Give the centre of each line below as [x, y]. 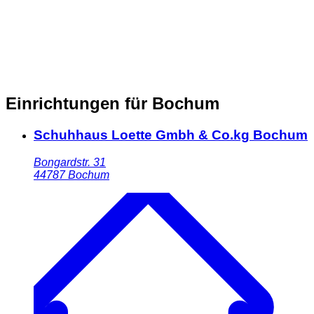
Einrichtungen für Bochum [112, 103]
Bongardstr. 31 [70, 162]
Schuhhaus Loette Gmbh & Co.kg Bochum [171, 135]
